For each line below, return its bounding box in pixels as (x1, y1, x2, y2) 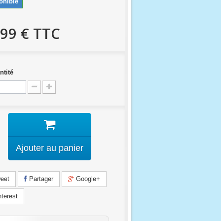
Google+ (74, 175, 100, 183)
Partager (27, 175, 53, 183)
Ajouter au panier (15, 143, 83, 153)
